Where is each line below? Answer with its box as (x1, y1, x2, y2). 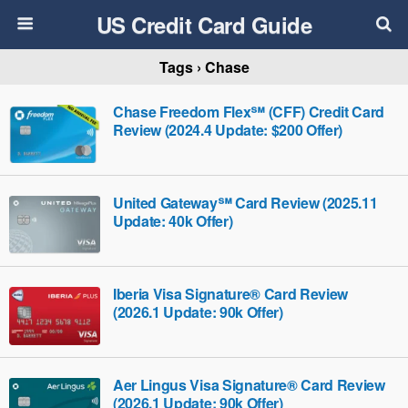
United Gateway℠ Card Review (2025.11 (113, 192, 378, 213)
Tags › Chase (158, 56, 250, 77)
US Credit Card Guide (96, 9, 312, 40)
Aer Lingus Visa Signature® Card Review (113, 374, 385, 395)
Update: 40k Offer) (113, 210, 233, 231)
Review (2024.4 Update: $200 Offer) (113, 119, 343, 140)
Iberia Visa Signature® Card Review (113, 283, 349, 304)
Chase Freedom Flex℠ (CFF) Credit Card (113, 101, 385, 122)
